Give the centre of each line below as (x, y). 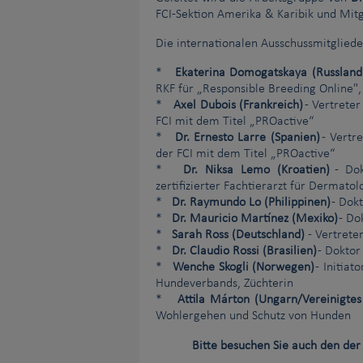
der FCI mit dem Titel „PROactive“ (246, 154)
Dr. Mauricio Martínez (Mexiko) (255, 219)
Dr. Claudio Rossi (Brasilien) (244, 252)
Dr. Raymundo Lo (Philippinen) (251, 203)
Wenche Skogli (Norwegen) (243, 268)
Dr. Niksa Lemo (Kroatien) (256, 171)
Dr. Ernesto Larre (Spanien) (247, 138)
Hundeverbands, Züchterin (224, 284)
